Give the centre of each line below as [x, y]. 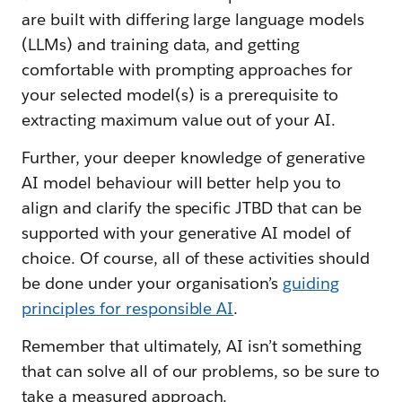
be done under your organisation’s [153, 284]
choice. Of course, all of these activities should [196, 258]
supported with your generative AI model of [187, 233]
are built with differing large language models [193, 20]
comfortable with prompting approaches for [188, 70]
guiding [311, 284]
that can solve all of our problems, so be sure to [201, 371]
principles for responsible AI [128, 309]
